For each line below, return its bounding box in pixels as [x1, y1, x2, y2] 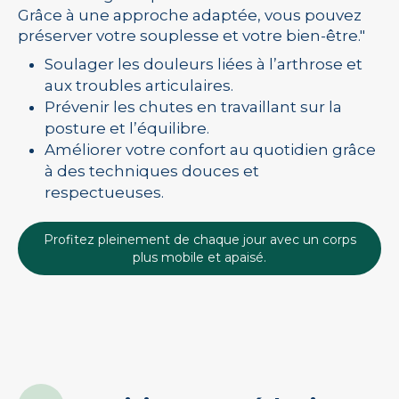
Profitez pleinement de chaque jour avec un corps [43, 232, 356, 248]
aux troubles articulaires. [45, 77, 233, 94]
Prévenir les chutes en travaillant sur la [45, 98, 342, 116]
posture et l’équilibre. [45, 119, 209, 137]
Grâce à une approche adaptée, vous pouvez [18, 6, 362, 24]
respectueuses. [45, 183, 164, 201]
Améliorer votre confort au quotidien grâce [45, 141, 376, 159]
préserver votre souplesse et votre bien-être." [18, 27, 365, 45]
